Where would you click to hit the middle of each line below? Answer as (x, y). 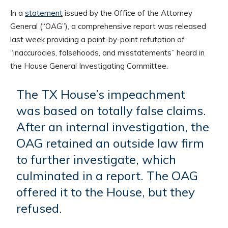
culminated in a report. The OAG (107, 175)
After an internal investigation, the (113, 126)
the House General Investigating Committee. (89, 66)
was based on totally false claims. (111, 110)
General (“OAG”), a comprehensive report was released (108, 26)
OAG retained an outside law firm (110, 143)
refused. (39, 208)
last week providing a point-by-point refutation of (97, 39)
